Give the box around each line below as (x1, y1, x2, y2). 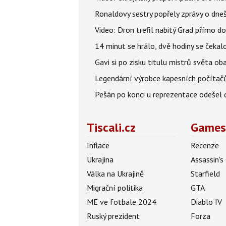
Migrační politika (87, 183, 143, 193)
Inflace (87, 140, 109, 150)
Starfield (191, 168, 220, 179)
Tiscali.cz (87, 120, 136, 135)
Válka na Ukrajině (87, 168, 144, 179)
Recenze (191, 140, 219, 150)
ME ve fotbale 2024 (87, 197, 156, 207)
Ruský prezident (87, 211, 140, 221)
